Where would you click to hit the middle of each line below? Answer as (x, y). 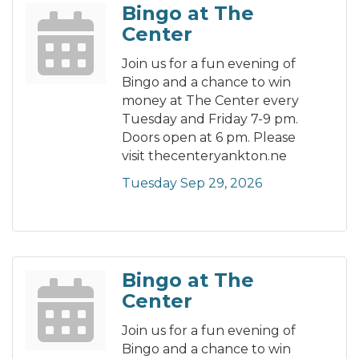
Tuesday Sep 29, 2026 (192, 184)
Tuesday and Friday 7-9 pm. (210, 119)
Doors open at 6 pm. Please (209, 138)
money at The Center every (210, 101)
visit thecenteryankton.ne (204, 156)
